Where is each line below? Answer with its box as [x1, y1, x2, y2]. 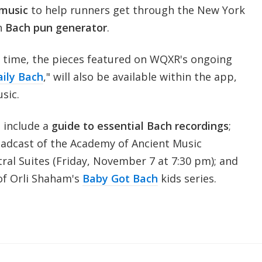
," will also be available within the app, [43, 69, 237, 84]
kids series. [157, 171, 216, 185]
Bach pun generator [5, 20, 107, 35]
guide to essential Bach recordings [48, 118, 229, 133]
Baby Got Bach [82, 171, 158, 185]
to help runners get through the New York [27, 2, 245, 17]
